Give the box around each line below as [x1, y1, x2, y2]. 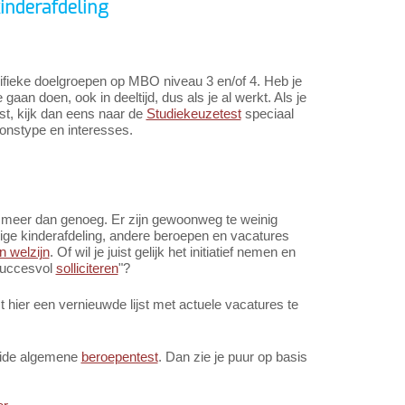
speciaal [240, 106, 294, 122]
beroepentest [80, 349, 158, 365]
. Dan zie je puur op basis [157, 349, 307, 365]
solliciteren [55, 260, 118, 277]
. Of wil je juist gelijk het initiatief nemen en [49, 244, 296, 260]
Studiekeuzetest [146, 106, 241, 122]
